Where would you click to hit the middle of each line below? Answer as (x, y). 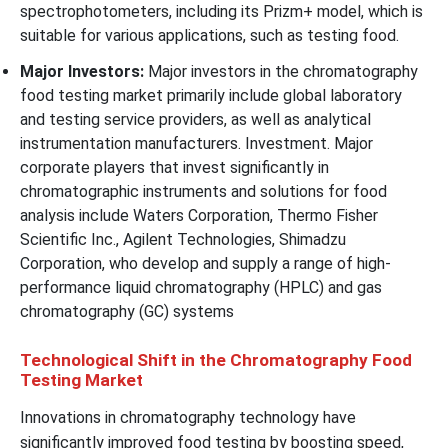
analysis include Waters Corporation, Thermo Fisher (199, 215)
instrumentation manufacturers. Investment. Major (196, 143)
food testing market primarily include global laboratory (211, 95)
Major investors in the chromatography (283, 71)
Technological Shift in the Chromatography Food (216, 359)
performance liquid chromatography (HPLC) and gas (201, 287)
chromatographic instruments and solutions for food (203, 191)
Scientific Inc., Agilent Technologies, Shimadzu (183, 239)
